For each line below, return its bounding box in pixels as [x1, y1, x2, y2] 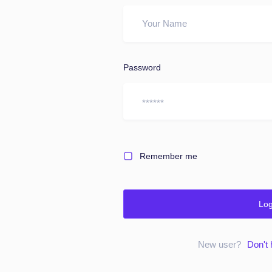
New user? [197, 239, 243, 250]
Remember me [139, 151, 197, 161]
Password [123, 63, 161, 72]
